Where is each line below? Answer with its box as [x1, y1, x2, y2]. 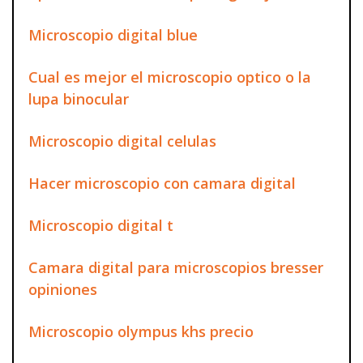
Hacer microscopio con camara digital [28, 173, 296, 193]
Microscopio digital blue [28, 24, 198, 45]
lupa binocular [28, 88, 129, 109]
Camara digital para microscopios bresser [28, 257, 323, 277]
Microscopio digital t [28, 215, 173, 235]
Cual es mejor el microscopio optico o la [28, 66, 311, 87]
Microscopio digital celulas [28, 130, 216, 151]
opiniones [28, 279, 97, 299]
